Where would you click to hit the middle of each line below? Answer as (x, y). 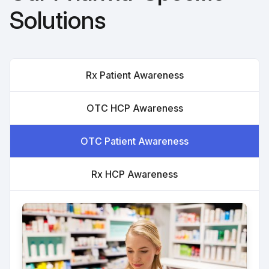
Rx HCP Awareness (134, 174)
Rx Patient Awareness (134, 75)
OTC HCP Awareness (134, 108)
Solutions (58, 20)
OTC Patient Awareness (134, 141)
